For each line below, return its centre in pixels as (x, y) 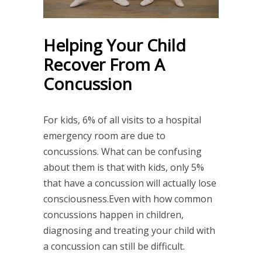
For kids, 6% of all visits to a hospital (122, 120)
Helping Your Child (115, 45)
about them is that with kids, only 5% (124, 167)
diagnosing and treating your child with (129, 230)
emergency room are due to (104, 135)
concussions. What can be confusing (123, 151)
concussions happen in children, (113, 214)
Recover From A (104, 64)
